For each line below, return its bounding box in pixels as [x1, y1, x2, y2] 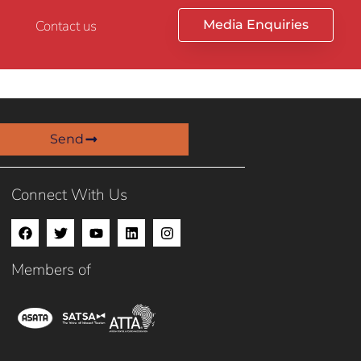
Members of [11, 259, 91, 280]
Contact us [35, 17, 97, 35]
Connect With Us [11, 185, 127, 205]
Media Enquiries [202, 17, 309, 32]
